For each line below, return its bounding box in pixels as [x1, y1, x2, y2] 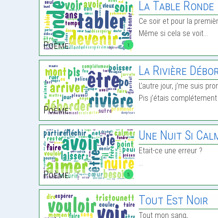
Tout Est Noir [139, 193, 209, 208]
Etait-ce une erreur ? [139, 146, 203, 156]
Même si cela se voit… [139, 29, 208, 38]
